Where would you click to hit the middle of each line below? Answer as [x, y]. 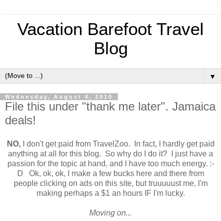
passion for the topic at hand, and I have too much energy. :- [110, 163]
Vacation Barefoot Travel [110, 29]
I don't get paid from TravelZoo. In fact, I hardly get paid [117, 144]
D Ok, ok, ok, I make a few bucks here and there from [110, 173]
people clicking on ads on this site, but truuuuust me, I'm [110, 183]
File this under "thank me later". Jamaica [110, 106]
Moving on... [110, 213]
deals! [20, 120]
